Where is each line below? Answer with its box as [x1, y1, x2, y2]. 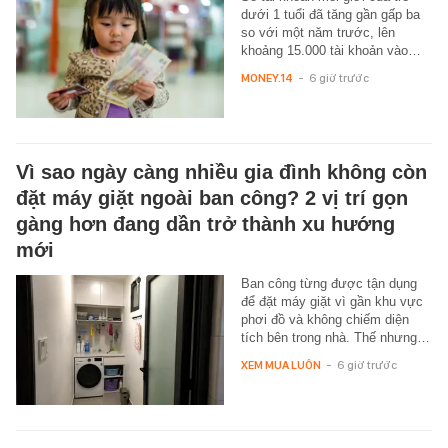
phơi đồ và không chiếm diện [240, 312, 409, 327]
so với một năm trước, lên [240, 25, 395, 40]
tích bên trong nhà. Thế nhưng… [240, 330, 430, 345]
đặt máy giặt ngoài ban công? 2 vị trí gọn [16, 187, 408, 209]
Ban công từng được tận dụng [240, 276, 417, 291]
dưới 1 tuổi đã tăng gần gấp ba [240, 7, 420, 22]
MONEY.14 [240, 71, 293, 85]
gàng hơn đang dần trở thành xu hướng [16, 213, 395, 235]
